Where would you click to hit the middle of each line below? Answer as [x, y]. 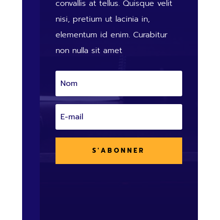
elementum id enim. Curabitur [111, 35]
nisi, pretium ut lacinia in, [102, 19]
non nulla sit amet [89, 51]
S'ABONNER [119, 150]
